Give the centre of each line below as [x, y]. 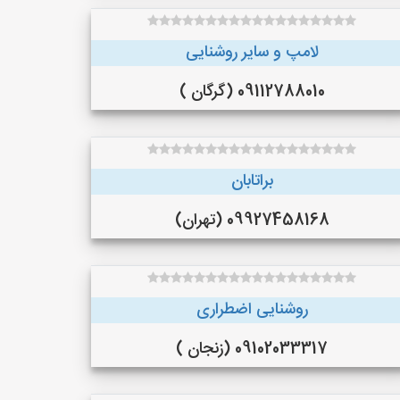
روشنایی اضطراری [252, 310]
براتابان [252, 181]
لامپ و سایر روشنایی [252, 53]
